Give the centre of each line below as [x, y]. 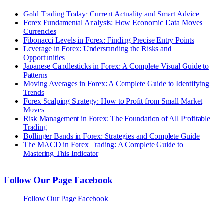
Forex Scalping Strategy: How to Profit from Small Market [113, 101]
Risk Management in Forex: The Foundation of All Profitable [117, 119]
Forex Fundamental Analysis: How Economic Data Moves [113, 23]
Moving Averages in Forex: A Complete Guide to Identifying [116, 84]
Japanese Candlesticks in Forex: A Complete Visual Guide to [116, 66]
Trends [34, 93]
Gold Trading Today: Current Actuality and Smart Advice [111, 14]
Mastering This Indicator [61, 154]
